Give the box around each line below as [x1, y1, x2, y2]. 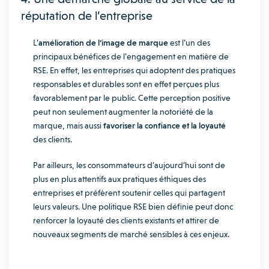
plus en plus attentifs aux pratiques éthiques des [33, 174, 206, 184]
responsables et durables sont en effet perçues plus [33, 79, 219, 89]
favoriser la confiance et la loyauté [103, 121, 226, 130]
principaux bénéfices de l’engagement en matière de [33, 52, 229, 61]
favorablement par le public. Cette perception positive [33, 93, 231, 103]
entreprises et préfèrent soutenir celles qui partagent [33, 188, 225, 198]
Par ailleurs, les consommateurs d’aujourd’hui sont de [33, 160, 225, 170]
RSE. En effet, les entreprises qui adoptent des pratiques [33, 65, 235, 75]
